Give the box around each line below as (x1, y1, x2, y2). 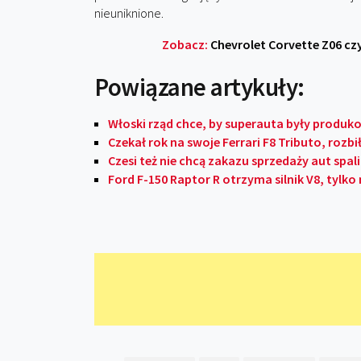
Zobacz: (161, 36, 210, 52)
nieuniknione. (94, 5, 164, 21)
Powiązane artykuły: (94, 71, 305, 102)
